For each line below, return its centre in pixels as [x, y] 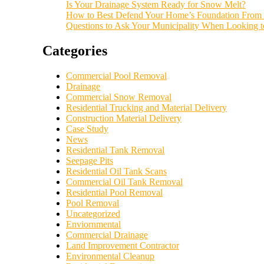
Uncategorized [93, 214]
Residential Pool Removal [114, 192]
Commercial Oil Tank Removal [124, 182]
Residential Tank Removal [115, 150]
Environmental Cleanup [110, 256]
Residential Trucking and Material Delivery [146, 108]
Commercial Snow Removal [119, 97]
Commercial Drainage [107, 235]
